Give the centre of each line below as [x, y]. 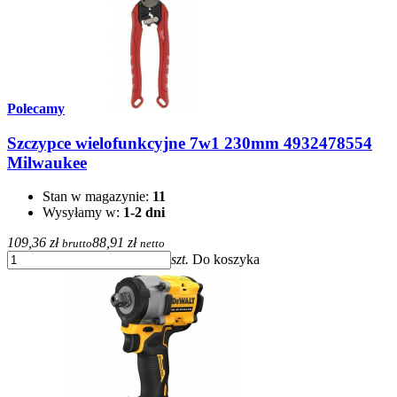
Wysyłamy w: [83, 213]
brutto [77, 244]
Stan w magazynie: [97, 197]
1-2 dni [144, 213]
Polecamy [36, 108]
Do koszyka [226, 260]
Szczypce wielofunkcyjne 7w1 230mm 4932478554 [190, 143]
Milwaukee [47, 162]
